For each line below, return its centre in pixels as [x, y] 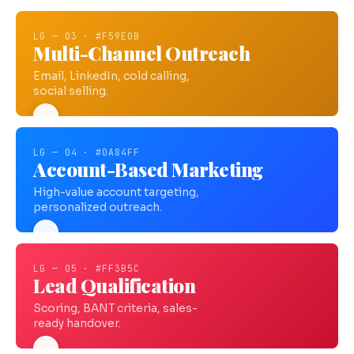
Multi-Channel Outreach [142, 53]
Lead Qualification [115, 286]
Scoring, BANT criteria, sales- [115, 309]
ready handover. [77, 324]
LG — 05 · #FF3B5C [87, 269]
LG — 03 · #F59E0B [87, 36]
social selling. [71, 92]
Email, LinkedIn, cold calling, [111, 77]
